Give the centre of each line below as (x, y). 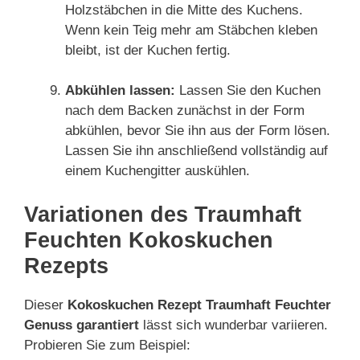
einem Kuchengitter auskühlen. (157, 171)
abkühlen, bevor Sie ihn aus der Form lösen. (198, 131)
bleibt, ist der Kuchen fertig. (148, 50)
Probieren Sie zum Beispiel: (107, 345)
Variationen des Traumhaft (163, 214)
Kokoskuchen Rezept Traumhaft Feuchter (199, 305)
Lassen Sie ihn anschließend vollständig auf (196, 151)
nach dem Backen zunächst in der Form (185, 110)
